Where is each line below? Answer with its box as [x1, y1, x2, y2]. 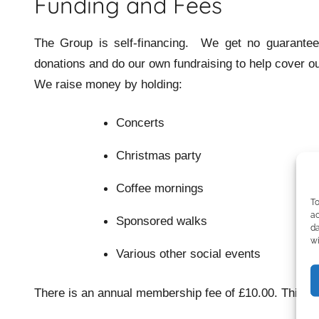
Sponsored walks [115, 214, 207, 228]
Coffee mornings [115, 182, 204, 195]
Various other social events [115, 247, 261, 261]
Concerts [115, 116, 164, 130]
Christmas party [115, 149, 202, 162]
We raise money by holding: [34, 77, 182, 91]
